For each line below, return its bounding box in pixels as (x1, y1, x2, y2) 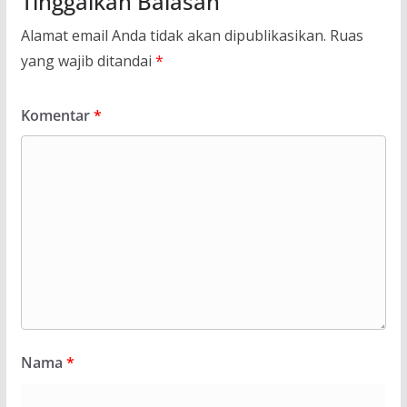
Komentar (20, 105, 94, 126)
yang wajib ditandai (20, 51, 155, 72)
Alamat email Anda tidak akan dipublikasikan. (20, 25, 326, 46)
